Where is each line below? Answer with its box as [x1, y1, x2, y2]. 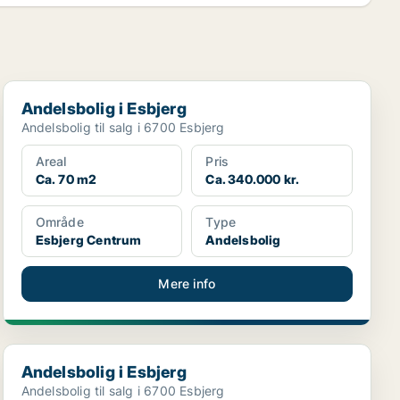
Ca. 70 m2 [35, 171, 97, 187]
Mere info [158, 276, 216, 292]
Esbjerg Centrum [35, 232, 142, 248]
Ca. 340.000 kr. [205, 171, 300, 187]
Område [35, 214, 84, 230]
